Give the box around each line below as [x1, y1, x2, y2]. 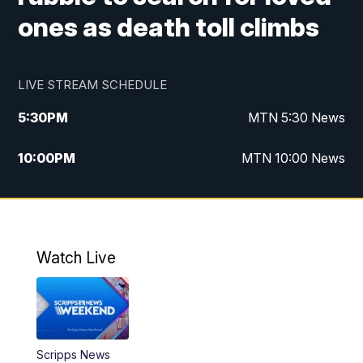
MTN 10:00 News [241, 150, 345, 167]
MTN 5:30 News [247, 109, 345, 126]
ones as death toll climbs [18, 11, 320, 44]
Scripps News [36, 347, 110, 361]
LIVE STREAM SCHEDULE [18, 77, 168, 93]
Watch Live [36, 248, 116, 268]
